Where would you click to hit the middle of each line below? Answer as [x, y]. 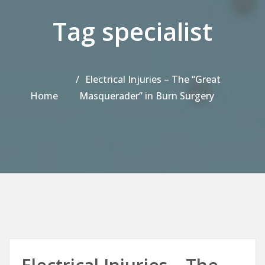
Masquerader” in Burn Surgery [146, 96]
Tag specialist [132, 31]
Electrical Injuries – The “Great [153, 79]
